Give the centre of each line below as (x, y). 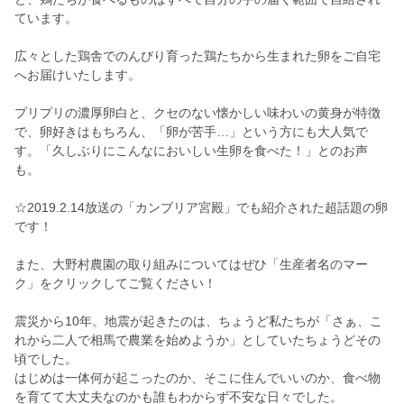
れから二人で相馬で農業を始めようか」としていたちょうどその (197, 340)
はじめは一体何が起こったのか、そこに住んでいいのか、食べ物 (197, 378)
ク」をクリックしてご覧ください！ (115, 284)
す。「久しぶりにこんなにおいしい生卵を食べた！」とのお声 (191, 151)
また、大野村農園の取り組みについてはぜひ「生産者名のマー (191, 265)
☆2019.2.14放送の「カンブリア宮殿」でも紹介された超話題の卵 (201, 208)
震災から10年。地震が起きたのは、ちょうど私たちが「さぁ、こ (198, 321)
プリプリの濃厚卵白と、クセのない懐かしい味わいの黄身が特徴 (197, 113)
